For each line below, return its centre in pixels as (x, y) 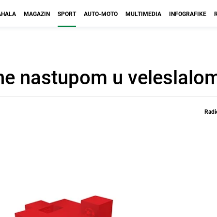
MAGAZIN (37, 14)
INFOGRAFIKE (188, 14)
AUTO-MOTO (101, 14)
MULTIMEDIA (143, 14)
